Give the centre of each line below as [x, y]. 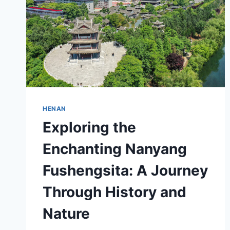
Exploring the [89, 128]
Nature [66, 214]
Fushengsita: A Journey [125, 171]
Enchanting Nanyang [115, 149]
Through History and [114, 192]
